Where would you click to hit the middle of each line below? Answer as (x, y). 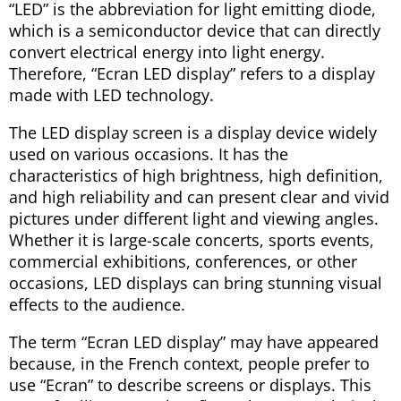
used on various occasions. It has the (149, 154)
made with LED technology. (111, 94)
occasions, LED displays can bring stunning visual (196, 282)
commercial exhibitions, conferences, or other (183, 261)
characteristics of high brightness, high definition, (196, 175)
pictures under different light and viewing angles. (194, 218)
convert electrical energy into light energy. (167, 51)
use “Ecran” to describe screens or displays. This (190, 384)
